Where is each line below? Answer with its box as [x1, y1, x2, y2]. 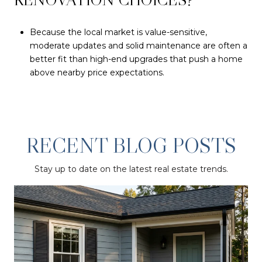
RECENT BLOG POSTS [26, 132, 236, 158]
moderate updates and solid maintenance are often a [29, 40, 247, 51]
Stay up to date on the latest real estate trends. [34, 163, 228, 174]
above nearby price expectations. [29, 67, 164, 78]
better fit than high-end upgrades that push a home [29, 54, 243, 65]
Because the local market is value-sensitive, [29, 27, 207, 38]
